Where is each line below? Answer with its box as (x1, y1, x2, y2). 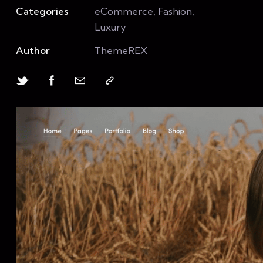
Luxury (95, 21, 127, 33)
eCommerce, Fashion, (95, 5, 195, 18)
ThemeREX (95, 44, 148, 57)
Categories (16, 5, 68, 18)
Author (16, 44, 50, 57)
